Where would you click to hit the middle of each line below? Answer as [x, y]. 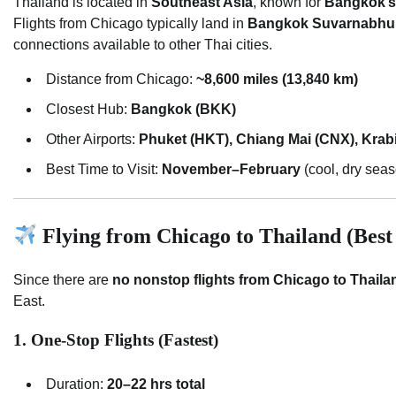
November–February [231, 169]
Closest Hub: [88, 109]
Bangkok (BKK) [183, 109]
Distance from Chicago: [121, 79]
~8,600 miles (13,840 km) [277, 79]
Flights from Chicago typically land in [130, 23]
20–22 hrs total [156, 385]
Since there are [63, 279]
